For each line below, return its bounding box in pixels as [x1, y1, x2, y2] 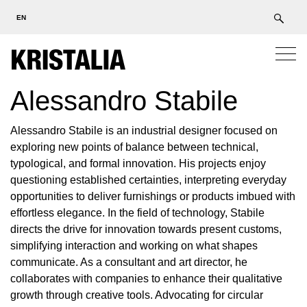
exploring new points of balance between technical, [10, 141, 258, 153]
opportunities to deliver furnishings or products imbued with [10, 191, 295, 202]
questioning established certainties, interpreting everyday [10, 174, 286, 186]
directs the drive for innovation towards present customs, [10, 223, 282, 235]
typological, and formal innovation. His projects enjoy [10, 158, 266, 169]
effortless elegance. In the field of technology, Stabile [10, 207, 265, 219]
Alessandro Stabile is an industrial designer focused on [10, 125, 278, 136]
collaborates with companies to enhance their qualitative [10, 273, 282, 284]
